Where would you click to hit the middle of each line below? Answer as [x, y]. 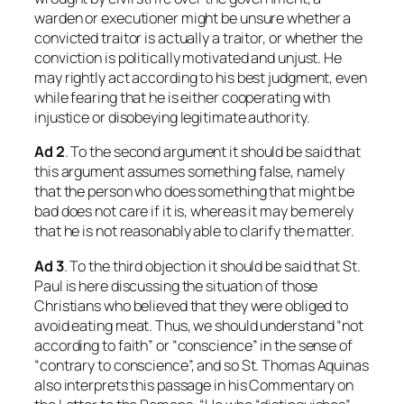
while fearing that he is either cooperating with [183, 98]
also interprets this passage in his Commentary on [194, 385]
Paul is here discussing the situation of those [176, 285]
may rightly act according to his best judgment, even [201, 78]
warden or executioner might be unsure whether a [193, 18]
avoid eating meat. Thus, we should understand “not [199, 325]
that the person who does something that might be [195, 192]
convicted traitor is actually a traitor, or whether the [198, 38]
